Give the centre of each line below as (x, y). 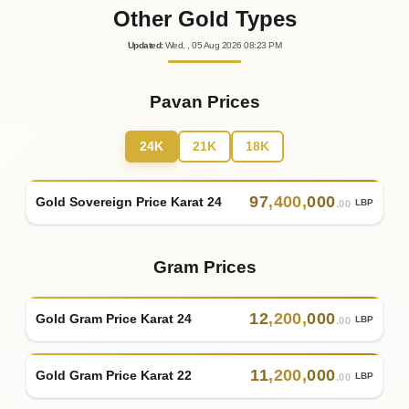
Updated (144, 46)
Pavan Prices (204, 102)
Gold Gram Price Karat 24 (114, 318)
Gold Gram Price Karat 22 (114, 375)
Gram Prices (204, 267)
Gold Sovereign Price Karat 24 (129, 201)
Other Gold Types (204, 19)
